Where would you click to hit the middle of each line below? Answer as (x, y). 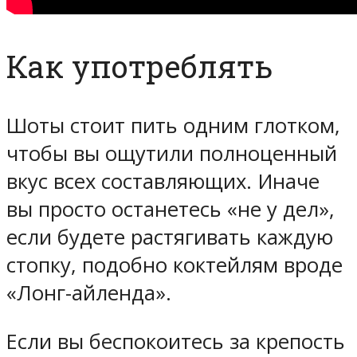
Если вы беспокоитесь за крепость (176, 341)
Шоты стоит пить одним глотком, (173, 125)
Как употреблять (139, 67)
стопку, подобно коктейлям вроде (175, 265)
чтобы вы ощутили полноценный (172, 153)
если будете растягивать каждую (170, 237)
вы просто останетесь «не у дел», (171, 209)
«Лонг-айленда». (89, 292)
